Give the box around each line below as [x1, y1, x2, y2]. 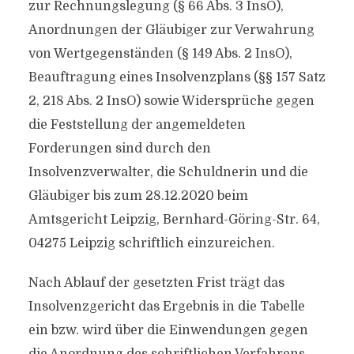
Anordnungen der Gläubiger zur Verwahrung [28, 23, 314, 37]
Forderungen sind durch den [28, 141, 211, 156]
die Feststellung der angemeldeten [28, 118, 246, 132]
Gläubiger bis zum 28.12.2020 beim [28, 189, 248, 203]
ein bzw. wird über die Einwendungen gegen [28, 323, 308, 337]
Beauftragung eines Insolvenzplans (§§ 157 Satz [28, 70, 326, 85]
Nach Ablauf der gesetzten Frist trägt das [28, 276, 284, 290]
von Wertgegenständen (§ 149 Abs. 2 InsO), [28, 47, 292, 61]
